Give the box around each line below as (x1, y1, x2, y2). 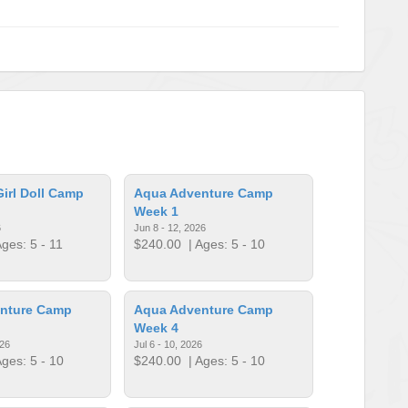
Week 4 (134, 320, 179, 335)
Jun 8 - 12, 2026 (134, 221, 207, 233)
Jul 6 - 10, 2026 (134, 338, 203, 350)
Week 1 (134, 203, 179, 219)
